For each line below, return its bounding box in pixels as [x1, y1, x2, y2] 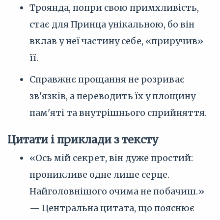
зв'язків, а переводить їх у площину [29, 90, 195, 102]
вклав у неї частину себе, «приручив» [29, 35, 203, 47]
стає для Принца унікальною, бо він [29, 19, 194, 30]
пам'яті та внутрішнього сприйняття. [29, 107, 207, 118]
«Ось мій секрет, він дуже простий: [29, 152, 193, 164]
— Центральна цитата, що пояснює [29, 202, 194, 214]
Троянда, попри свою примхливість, [29, 2, 199, 13]
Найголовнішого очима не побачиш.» [29, 186, 204, 197]
